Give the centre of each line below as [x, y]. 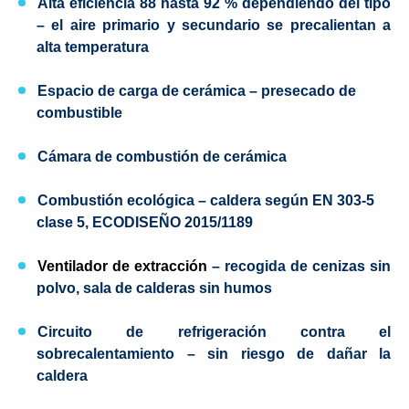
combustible [79, 113]
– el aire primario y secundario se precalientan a [214, 25]
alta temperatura [93, 47]
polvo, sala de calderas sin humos [154, 288]
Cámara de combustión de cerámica [162, 157]
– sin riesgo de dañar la [283, 354]
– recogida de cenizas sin [301, 266]
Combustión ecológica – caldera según [175, 200]
